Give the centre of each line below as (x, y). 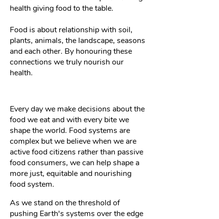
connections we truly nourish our (67, 62)
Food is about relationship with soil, (71, 30)
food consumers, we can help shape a (75, 163)
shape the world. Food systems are (70, 131)
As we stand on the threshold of (65, 203)
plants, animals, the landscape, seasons (77, 41)
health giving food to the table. (62, 8)
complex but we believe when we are (73, 141)
